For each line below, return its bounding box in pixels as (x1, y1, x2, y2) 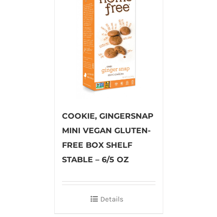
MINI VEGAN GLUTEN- (62, 126, 151, 136)
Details (100, 195, 124, 204)
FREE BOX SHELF (62, 140, 132, 150)
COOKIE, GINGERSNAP (62, 111, 154, 121)
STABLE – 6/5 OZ (62, 155, 129, 165)
